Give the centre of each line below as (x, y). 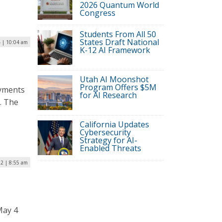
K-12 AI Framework (115, 50)
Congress (98, 13)
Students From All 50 (118, 34)
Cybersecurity (105, 132)
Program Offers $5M (118, 87)
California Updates (114, 124)
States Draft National (119, 42)
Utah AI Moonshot (114, 79)
